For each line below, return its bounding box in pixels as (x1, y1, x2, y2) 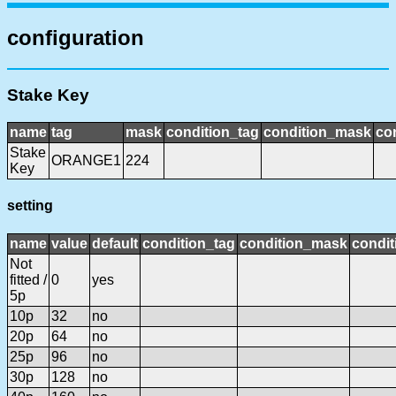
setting (7, 198, 53, 214)
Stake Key (7, 86, 89, 105)
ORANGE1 (51, 153, 121, 169)
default (92, 235, 138, 251)
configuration (7, 25, 144, 49)
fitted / (10, 271, 47, 287)
